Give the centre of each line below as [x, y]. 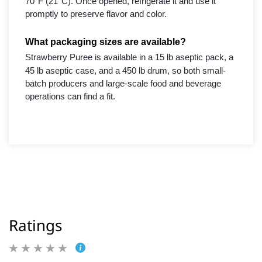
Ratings [35, 225]
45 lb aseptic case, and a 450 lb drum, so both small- [125, 71]
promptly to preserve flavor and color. [96, 14]
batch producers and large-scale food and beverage [123, 84]
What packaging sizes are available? [106, 42]
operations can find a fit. [70, 96]
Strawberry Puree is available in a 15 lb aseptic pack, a [129, 57]
